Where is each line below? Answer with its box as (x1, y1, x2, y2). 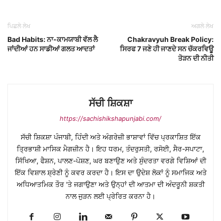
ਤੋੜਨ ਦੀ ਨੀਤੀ (178, 54, 214, 63)
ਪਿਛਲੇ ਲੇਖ (7, 22, 31, 30)
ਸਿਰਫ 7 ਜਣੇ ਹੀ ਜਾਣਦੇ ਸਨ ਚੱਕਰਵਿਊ (120, 44, 214, 53)
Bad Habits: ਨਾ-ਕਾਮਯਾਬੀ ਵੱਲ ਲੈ (7, 35, 98, 44)
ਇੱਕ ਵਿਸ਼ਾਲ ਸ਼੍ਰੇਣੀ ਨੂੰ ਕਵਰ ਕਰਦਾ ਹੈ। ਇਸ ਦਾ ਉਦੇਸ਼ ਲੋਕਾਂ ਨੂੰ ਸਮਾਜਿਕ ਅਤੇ (14, 168, 207, 177)
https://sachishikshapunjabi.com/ (60, 114, 161, 123)
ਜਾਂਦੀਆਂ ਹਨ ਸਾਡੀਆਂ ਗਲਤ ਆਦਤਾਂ (7, 44, 95, 53)
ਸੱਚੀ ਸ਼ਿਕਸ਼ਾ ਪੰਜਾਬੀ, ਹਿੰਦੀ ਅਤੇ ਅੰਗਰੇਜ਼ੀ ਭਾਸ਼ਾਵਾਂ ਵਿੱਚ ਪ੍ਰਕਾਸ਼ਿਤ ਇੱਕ (20, 133, 201, 142)
